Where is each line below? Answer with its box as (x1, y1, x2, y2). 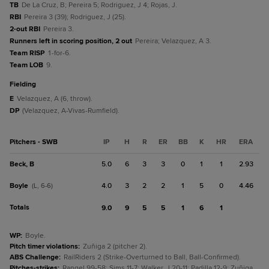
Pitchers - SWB (10, 138, 58, 147)
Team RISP (10, 49, 44, 58)
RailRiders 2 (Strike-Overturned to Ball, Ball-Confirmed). (64, 253, 241, 262)
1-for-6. (47, 49, 71, 58)
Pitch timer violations (10, 242, 78, 251)
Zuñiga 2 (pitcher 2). (83, 242, 147, 251)
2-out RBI (10, 25, 40, 34)
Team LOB (10, 61, 43, 70)
